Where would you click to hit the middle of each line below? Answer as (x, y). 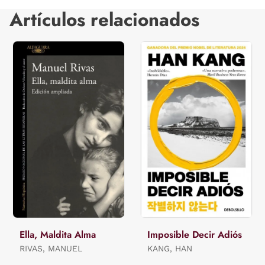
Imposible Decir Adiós (195, 234)
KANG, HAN (170, 248)
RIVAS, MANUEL (51, 248)
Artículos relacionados (104, 20)
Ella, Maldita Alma (58, 234)
